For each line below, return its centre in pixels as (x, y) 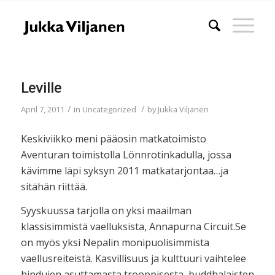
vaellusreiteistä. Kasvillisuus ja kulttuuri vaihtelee (133, 259)
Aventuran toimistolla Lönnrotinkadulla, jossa (126, 154)
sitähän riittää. (54, 186)
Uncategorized (109, 109)
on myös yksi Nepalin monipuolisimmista (115, 243)
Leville (41, 89)
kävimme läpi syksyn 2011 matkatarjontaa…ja (124, 170)
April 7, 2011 (42, 109)
